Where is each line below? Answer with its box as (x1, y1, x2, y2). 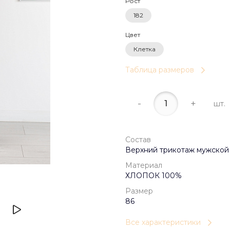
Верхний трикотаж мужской (125, 145, 229, 155)
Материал (125, 161, 162, 170)
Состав (125, 135, 151, 145)
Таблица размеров (125, 65, 194, 75)
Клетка (133, 45, 156, 53)
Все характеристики (125, 218, 201, 227)
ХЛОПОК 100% (125, 171, 182, 181)
